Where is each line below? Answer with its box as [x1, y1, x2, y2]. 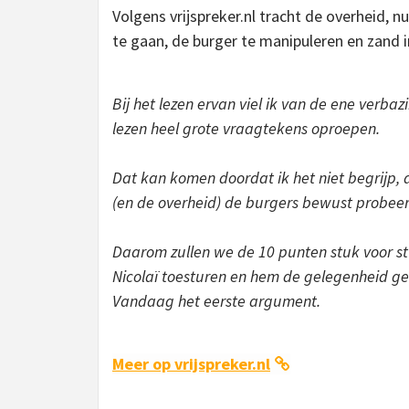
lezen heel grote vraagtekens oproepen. [112, 117, 380, 139]
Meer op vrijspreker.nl [112, 352, 270, 374]
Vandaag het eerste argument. [112, 289, 320, 311]
